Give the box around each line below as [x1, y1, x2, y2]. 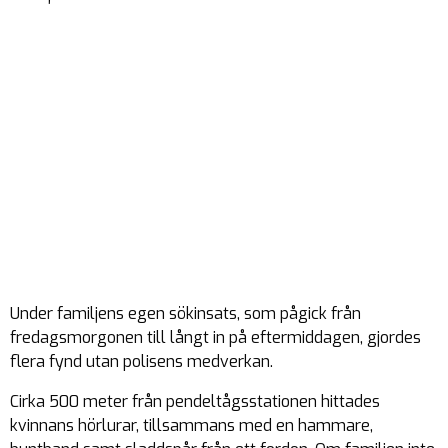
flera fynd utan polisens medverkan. [10, 351, 273, 372]
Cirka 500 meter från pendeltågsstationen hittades [10, 391, 380, 412]
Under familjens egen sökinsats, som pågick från [10, 303, 361, 324]
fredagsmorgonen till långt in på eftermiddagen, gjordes [10, 327, 421, 348]
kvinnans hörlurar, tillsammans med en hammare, [10, 415, 373, 436]
